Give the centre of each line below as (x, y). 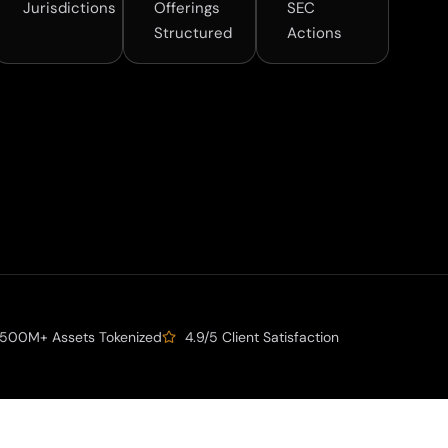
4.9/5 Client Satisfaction (261, 337)
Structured (193, 32)
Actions (315, 32)
